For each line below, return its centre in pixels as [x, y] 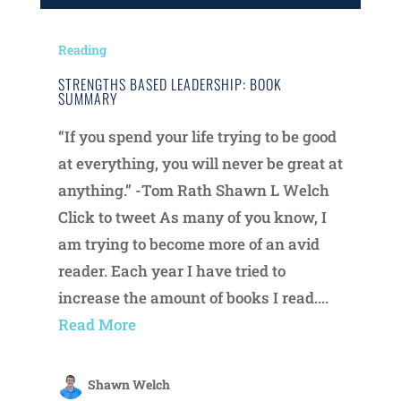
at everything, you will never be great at [200, 164]
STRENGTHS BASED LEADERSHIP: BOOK [170, 85]
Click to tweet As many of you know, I [192, 218]
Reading [82, 50]
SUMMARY [88, 99]
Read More [97, 325]
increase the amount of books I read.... [193, 298]
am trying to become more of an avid [188, 244]
